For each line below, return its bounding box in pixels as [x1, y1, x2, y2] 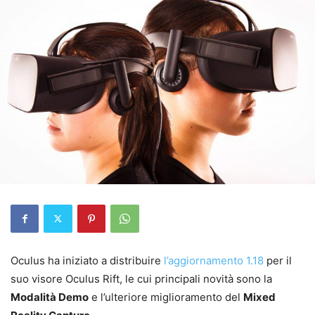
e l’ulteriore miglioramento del [89, 290, 243, 304]
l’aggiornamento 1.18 [164, 253, 264, 267]
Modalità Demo [11, 290, 89, 304]
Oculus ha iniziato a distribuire [11, 253, 164, 267]
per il [264, 253, 292, 267]
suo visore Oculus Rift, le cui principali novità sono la [11, 271, 272, 285]
